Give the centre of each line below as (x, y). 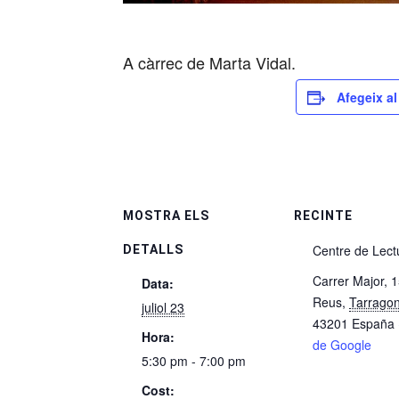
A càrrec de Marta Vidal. (209, 62)
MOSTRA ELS (166, 216)
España (373, 323)
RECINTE (323, 216)
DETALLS (153, 249)
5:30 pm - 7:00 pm (194, 361)
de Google (342, 345)
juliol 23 (163, 307)
